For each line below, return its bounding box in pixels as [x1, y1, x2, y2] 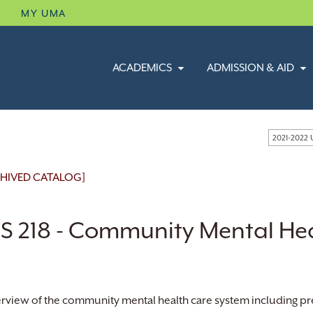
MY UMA [21, 8, 66, 19]
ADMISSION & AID [206, 61, 294, 74]
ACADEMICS [112, 61, 172, 74]
